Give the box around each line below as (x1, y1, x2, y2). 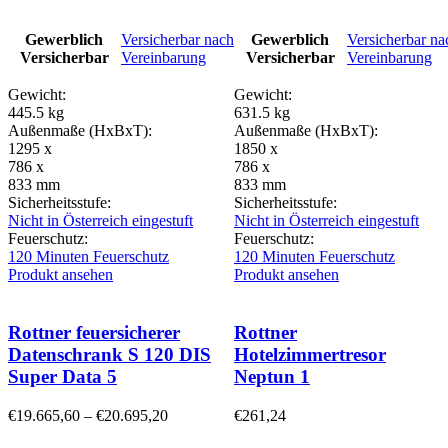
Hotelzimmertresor (234, 344, 386, 366)
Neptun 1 (234, 366, 310, 388)
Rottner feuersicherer (8, 322, 180, 344)
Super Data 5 (8, 366, 117, 388)
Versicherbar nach (121, 30, 234, 48)
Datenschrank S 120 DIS (8, 344, 211, 366)
